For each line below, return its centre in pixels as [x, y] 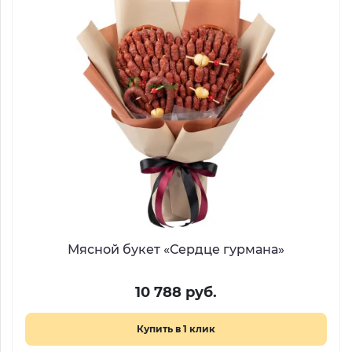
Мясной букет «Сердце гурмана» [176, 249]
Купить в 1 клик [176, 329]
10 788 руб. [176, 292]
